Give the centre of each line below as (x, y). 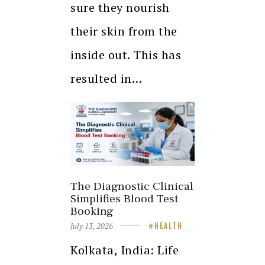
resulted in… (106, 78)
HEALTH (169, 226)
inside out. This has (126, 54)
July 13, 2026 (92, 226)
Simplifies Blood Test (124, 198)
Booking (92, 211)
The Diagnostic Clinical (132, 186)
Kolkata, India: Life (125, 250)
